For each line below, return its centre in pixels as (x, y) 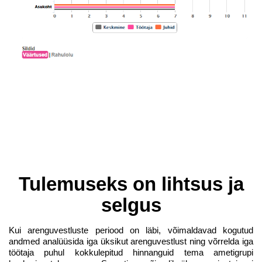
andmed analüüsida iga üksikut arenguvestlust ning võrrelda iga (131, 241)
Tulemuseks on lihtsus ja (131, 184)
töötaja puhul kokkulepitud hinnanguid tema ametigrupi (131, 252)
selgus (131, 205)
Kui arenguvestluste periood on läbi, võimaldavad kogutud (131, 230)
